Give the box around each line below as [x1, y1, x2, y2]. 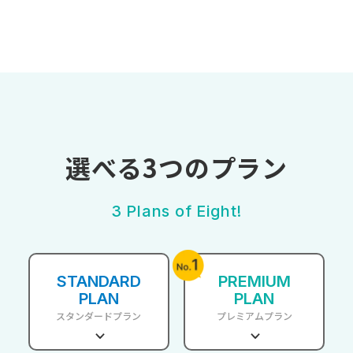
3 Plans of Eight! [110, 201, 243, 221]
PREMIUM [217, 271, 291, 291]
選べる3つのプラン [65, 148, 288, 185]
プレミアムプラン [216, 309, 292, 323]
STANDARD [56, 271, 141, 291]
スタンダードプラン [56, 309, 142, 323]
